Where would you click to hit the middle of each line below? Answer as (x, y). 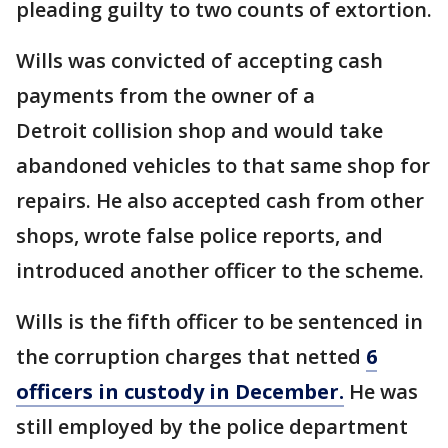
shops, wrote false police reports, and (199, 236)
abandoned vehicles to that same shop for (223, 166)
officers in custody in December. (180, 392)
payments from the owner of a (165, 96)
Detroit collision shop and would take (199, 131)
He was (381, 392)
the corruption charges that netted (191, 357)
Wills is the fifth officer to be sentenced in (219, 322)
